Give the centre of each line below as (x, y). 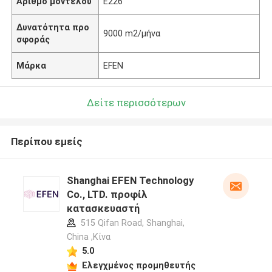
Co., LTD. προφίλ (107, 195)
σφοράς (33, 39)
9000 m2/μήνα (132, 33)
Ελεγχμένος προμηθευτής (138, 265)
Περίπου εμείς (46, 142)
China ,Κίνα (88, 237)
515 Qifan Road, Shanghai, (131, 223)
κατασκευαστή (103, 209)
